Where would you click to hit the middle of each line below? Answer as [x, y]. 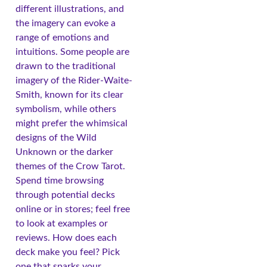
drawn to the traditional [66, 66]
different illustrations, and [70, 9]
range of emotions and [62, 38]
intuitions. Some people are [72, 52]
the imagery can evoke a [66, 24]
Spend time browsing [60, 181]
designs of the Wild [56, 138]
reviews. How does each [66, 238]
